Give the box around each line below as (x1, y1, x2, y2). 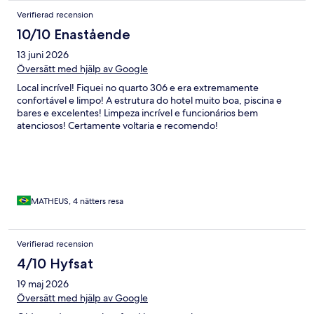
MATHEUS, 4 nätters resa (31, 196, 123, 207)
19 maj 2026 (17, 278, 69, 291)
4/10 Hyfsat (17, 255, 93, 273)
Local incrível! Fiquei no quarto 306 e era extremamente (17, 81, 259, 95)
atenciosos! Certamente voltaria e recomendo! (17, 119, 218, 132)
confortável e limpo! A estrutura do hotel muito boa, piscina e (17, 94, 282, 107)
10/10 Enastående (17, 26, 130, 43)
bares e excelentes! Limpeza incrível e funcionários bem (17, 107, 258, 120)
